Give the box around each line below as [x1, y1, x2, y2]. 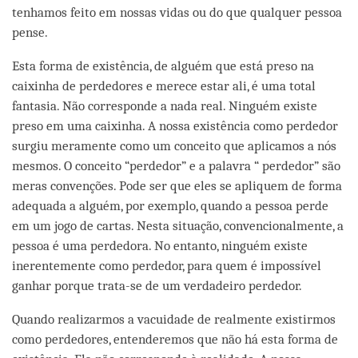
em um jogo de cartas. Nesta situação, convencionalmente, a [12, 217, 344, 233]
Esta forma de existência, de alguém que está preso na [12, 58, 314, 74]
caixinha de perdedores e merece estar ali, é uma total [12, 78, 316, 93]
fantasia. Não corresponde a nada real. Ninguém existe [12, 97, 317, 113]
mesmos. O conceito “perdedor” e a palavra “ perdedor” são [12, 157, 340, 173]
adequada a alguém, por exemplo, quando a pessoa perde [12, 197, 328, 213]
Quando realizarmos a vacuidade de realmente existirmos [12, 311, 336, 327]
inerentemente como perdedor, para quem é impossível [12, 257, 321, 273]
